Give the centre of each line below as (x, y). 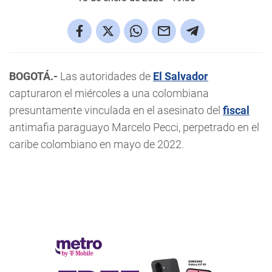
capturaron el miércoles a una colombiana (109, 93)
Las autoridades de (105, 76)
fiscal (236, 110)
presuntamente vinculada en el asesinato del (116, 110)
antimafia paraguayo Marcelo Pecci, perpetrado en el (134, 127)
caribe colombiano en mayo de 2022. (97, 144)
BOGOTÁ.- (33, 76)
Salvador (186, 76)
